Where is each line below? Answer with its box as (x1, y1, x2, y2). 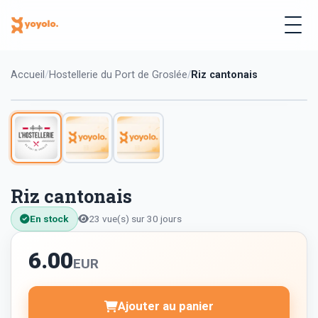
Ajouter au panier (118, 299, 214, 314)
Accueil (11, 69, 45, 81)
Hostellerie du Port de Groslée (49, 69, 187, 81)
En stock (30, 213, 69, 225)
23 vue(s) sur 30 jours (89, 213, 182, 225)
